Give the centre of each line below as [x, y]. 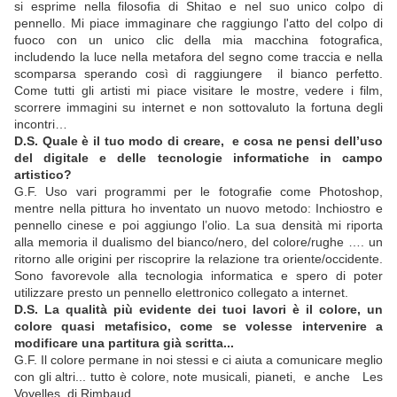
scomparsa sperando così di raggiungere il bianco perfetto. [198, 74]
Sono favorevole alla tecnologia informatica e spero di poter [198, 276]
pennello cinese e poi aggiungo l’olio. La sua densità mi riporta [198, 226]
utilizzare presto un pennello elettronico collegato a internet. [181, 293]
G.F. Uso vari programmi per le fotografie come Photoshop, [198, 192]
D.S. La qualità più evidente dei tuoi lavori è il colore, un [198, 310]
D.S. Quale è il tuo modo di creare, [119, 141]
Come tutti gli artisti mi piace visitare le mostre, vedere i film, [198, 91]
